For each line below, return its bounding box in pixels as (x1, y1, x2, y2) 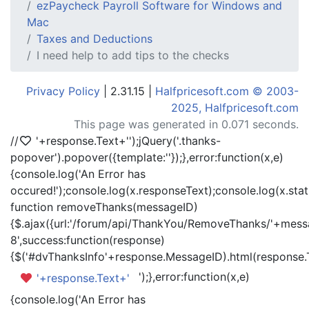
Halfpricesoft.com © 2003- (155, 84, 299, 98)
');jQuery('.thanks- (129, 134, 221, 148)
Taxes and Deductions (37, 32, 152, 46)
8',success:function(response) (10, 233, 165, 247)
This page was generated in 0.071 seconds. (74, 117, 299, 131)
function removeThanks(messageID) (10, 200, 198, 214)
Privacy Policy (26, 84, 100, 98)
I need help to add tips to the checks (37, 48, 229, 62)
